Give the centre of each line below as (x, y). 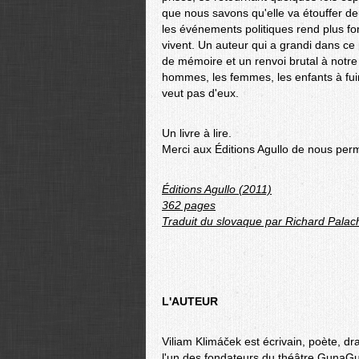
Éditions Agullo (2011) (217, 189)
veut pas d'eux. (200, 93)
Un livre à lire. (197, 133)
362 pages (189, 205)
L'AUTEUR (190, 301)
